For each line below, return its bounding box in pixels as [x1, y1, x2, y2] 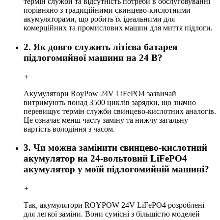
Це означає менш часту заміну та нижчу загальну [24, 115, 188, 124]
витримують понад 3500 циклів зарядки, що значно [24, 98, 196, 107]
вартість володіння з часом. [24, 124, 115, 133]
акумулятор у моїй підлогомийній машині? [24, 164, 209, 175]
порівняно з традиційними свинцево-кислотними [24, 6, 191, 15]
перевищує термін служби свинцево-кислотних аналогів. [24, 107, 216, 115]
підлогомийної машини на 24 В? [24, 53, 163, 63]
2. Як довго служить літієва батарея [24, 42, 177, 53]
